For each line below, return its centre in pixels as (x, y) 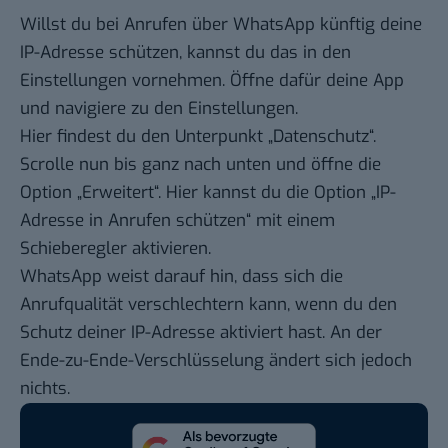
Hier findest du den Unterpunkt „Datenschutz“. (198, 137)
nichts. (45, 389)
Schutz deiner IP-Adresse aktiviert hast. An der (201, 333)
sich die (313, 277)
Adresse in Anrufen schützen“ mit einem (177, 221)
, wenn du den (342, 305)
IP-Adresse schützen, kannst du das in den (185, 53)
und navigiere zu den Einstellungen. (159, 109)
